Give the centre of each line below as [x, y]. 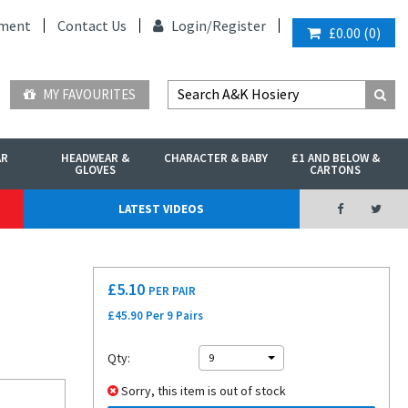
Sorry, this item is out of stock [202, 391]
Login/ [190, 25]
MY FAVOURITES [88, 94]
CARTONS [336, 170]
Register [239, 25]
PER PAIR [172, 291]
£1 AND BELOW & [335, 158]
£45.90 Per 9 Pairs [155, 316]
